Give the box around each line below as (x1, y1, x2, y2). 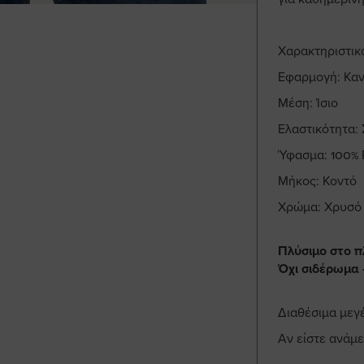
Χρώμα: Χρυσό (277, 198, 362, 215)
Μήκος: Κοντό (277, 172, 357, 189)
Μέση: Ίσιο (277, 94, 338, 111)
